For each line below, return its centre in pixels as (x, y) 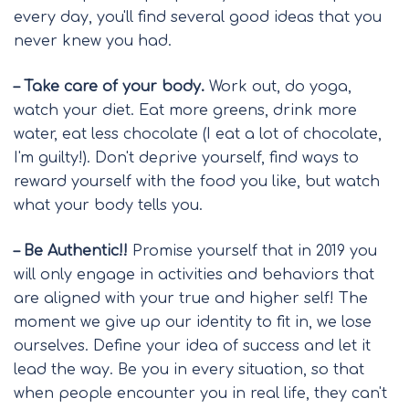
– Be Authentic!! (71, 251)
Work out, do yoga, (278, 86)
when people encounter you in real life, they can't (200, 393)
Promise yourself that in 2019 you (252, 251)
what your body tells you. (108, 205)
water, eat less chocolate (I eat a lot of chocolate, (198, 134)
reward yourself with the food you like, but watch (197, 181)
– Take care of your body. (109, 86)
